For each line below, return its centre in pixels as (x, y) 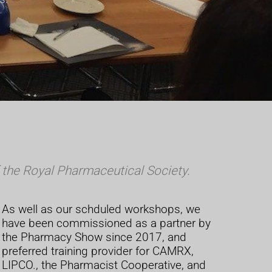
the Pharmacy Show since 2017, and (94, 237)
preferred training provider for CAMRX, (98, 251)
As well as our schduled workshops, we (101, 209)
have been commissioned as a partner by (107, 223)
